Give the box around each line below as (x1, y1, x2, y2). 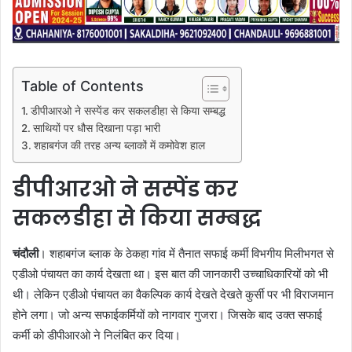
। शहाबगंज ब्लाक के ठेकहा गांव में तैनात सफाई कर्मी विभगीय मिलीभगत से (38, 245, 334, 261)
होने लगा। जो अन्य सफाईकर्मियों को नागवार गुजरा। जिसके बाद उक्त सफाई (13, 306, 322, 322)
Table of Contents (21, 78, 144, 95)
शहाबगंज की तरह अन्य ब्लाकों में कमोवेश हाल (33, 139, 205, 152)
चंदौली (13, 245, 38, 261)
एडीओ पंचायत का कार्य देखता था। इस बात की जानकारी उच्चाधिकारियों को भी (13, 266, 328, 281)
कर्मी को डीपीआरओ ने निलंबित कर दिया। (13, 327, 181, 343)
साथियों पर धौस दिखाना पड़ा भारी (32, 122, 160, 135)
